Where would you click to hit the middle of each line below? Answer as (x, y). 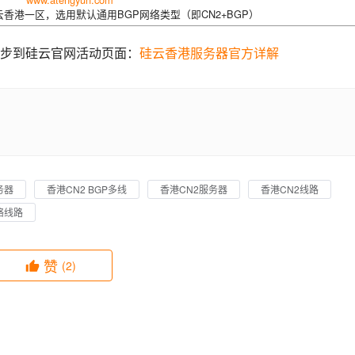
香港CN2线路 (290, 189)
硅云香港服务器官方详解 (209, 53)
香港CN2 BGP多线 (87, 189)
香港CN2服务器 (194, 189)
